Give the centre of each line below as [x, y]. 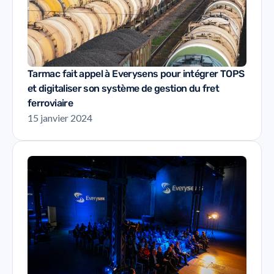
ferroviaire [50, 103]
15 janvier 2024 [60, 117]
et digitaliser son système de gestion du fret [124, 88]
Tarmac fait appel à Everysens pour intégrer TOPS [136, 73]
